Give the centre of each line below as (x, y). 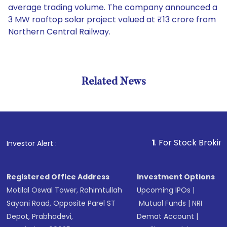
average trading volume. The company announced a (113, 7)
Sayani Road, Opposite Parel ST (61, 203)
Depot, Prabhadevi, (40, 216)
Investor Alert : (32, 143)
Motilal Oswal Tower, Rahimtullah (65, 190)
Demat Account (166, 216)
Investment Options (176, 177)
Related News (113, 82)
